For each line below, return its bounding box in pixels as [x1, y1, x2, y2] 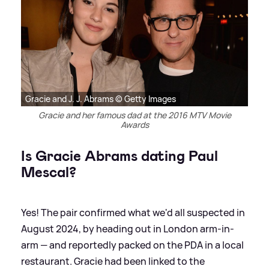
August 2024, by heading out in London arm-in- [21, 222, 234, 236]
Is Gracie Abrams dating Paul [21, 147, 218, 166]
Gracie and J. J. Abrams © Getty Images [25, 93, 176, 105]
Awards [120, 119, 149, 131]
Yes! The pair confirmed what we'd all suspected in [21, 206, 245, 220]
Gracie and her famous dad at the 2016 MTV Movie [38, 109, 231, 121]
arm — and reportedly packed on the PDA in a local [21, 238, 244, 252]
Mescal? [21, 163, 76, 183]
